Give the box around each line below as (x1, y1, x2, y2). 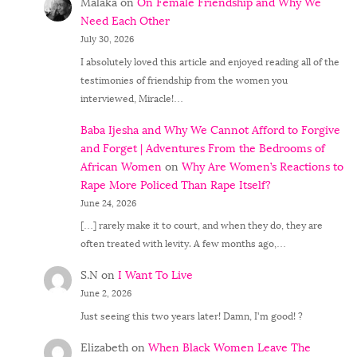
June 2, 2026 (80, 288, 131, 300)
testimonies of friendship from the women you (80, 73, 288, 86)
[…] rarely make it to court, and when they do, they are (80, 219, 323, 232)
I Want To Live (117, 269, 193, 283)
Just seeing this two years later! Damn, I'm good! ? (80, 309, 303, 322)
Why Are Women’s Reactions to (181, 159, 343, 174)
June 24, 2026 (80, 198, 136, 209)
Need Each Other (80, 14, 170, 29)
